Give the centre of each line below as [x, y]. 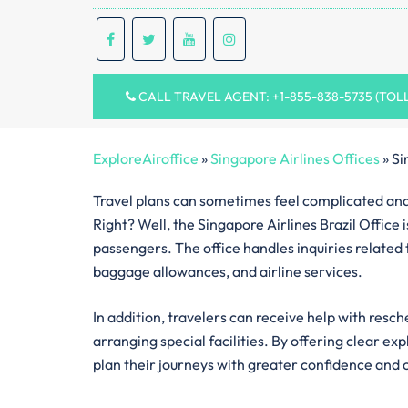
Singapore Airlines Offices [295, 158]
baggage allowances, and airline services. [228, 271]
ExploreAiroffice [146, 158]
